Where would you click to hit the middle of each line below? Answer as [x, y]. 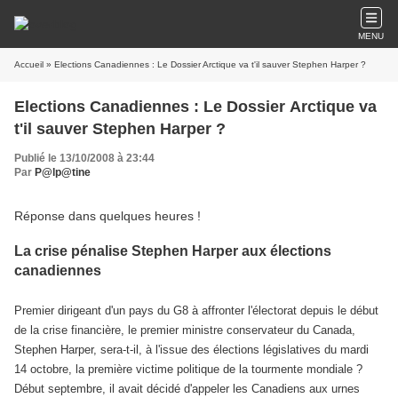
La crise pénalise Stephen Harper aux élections [173, 251]
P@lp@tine [63, 172]
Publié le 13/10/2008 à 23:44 [84, 158]
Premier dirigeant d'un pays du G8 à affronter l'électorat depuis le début [196, 310]
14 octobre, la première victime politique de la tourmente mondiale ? [188, 369]
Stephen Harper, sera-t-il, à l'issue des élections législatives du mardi [191, 350]
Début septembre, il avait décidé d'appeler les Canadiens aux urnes [187, 389]
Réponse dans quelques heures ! [107, 216]
